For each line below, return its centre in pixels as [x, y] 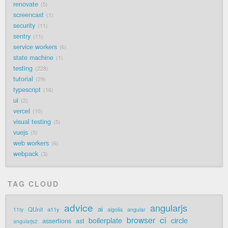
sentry [22, 36]
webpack [26, 154]
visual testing [32, 122]
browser [141, 220]
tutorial [23, 79]
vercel [22, 111]
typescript [27, 90]
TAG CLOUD [33, 184]
